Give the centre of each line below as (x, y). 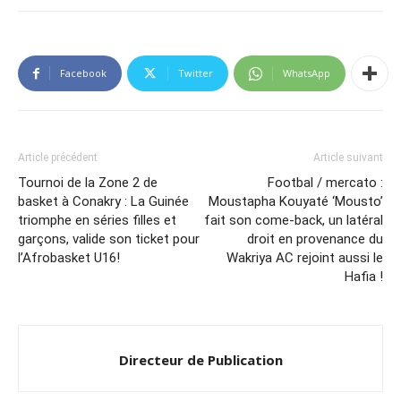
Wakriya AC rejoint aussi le (305, 258)
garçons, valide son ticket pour (109, 239)
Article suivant (348, 158)
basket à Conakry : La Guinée (103, 202)
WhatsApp (307, 73)
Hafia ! (364, 277)
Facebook (83, 73)
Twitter (196, 73)
